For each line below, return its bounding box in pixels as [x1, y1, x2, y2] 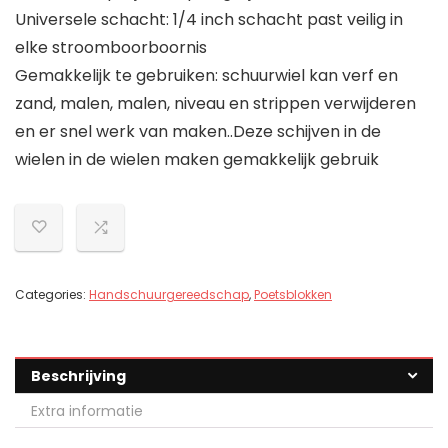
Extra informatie [31, 401, 143, 422]
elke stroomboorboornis [15, 36, 207, 60]
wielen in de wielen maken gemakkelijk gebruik [15, 148, 379, 172]
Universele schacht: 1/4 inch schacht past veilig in [15, 8, 403, 32]
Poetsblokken [254, 286, 332, 304]
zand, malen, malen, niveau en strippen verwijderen [15, 92, 416, 116]
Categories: [15, 286, 89, 304]
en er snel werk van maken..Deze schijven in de [15, 120, 381, 144]
